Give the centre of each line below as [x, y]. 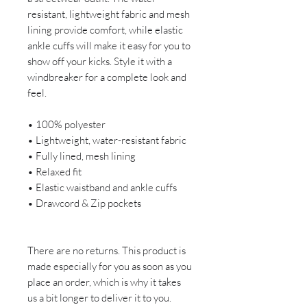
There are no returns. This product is [107, 251]
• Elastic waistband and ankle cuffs [102, 188]
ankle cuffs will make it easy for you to [109, 46]
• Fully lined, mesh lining [83, 156]
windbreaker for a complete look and [107, 77]
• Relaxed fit [54, 172]
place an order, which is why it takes [104, 282]
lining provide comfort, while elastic [105, 30]
